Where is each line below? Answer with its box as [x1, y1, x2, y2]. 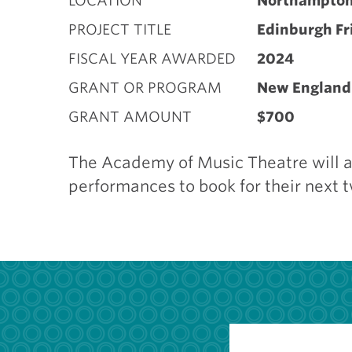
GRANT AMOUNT [68, 108, 192, 125]
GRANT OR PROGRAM [68, 79, 222, 96]
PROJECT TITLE [68, 21, 171, 38]
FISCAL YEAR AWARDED [68, 50, 236, 67]
